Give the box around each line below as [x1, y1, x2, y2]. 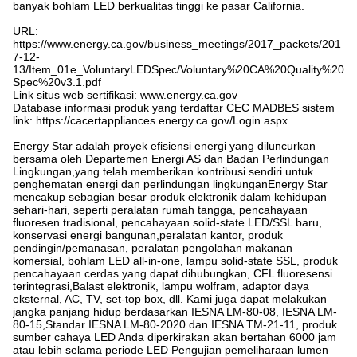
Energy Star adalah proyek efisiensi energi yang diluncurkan [13, 139, 316, 152]
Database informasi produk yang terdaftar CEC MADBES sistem [13, 100, 335, 114]
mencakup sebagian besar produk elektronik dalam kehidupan [13, 190, 327, 203]
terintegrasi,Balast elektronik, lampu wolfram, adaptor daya [13, 279, 309, 292]
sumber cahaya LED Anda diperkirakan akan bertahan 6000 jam [13, 330, 336, 343]
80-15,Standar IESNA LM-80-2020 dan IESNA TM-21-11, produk [13, 317, 337, 331]
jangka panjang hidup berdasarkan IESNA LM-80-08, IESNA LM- [13, 304, 337, 318]
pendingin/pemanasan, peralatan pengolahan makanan [13, 241, 292, 254]
